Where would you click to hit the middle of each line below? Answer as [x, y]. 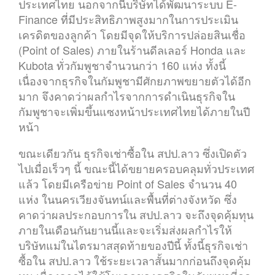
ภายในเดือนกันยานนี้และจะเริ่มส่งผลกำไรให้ [125, 230]
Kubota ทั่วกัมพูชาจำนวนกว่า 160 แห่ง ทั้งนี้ [122, 65]
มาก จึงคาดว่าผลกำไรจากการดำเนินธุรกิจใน [127, 96]
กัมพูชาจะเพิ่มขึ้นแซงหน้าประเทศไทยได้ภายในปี [134, 111]
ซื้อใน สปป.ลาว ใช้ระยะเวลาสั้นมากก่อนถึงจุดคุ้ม [135, 260]
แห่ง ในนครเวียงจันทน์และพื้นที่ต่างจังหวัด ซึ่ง [128, 199]
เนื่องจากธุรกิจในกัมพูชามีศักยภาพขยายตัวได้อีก [135, 80]
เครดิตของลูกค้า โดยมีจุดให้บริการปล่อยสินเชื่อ [132, 34]
